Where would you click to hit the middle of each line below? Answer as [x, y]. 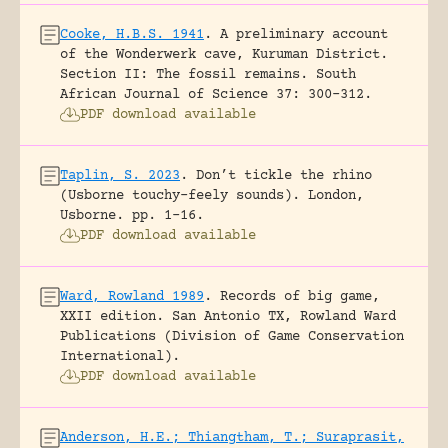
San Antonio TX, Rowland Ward [284, 316]
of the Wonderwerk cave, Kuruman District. [224, 54]
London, [336, 195]
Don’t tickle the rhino [284, 175]
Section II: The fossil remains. [184, 74]
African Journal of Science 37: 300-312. [216, 94]
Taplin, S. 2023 [120, 175]
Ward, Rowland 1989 [132, 296]
